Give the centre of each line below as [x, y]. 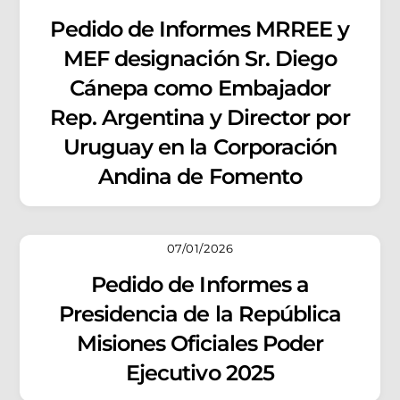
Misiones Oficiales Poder [200, 344]
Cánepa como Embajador [200, 88]
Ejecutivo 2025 [200, 373]
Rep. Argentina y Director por [200, 118]
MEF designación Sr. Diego [200, 59]
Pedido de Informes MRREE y [200, 29]
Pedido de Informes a [200, 285]
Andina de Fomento [200, 177]
